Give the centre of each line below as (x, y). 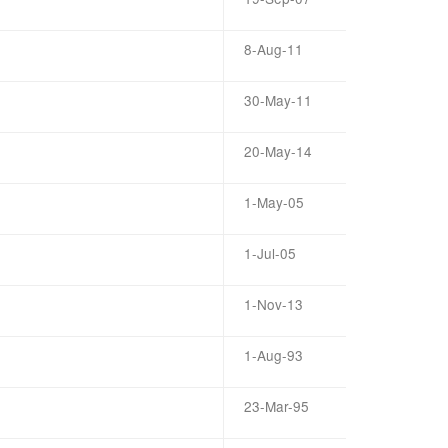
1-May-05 (274, 202)
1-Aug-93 (273, 355)
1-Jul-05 (270, 253)
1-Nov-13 (273, 304)
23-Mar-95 (276, 406)
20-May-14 (278, 151)
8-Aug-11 (273, 49)
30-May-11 (278, 100)
